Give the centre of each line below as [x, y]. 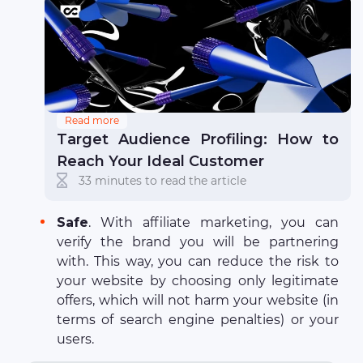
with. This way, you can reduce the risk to [198, 262]
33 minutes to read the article [163, 180]
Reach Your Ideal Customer [160, 162]
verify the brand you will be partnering [198, 242]
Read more [92, 121]
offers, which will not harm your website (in [198, 301]
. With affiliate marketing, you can [214, 223]
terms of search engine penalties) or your [198, 320]
